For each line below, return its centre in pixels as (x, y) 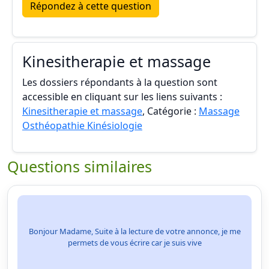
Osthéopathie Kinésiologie (82, 125)
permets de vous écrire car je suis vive (134, 243)
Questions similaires (80, 166)
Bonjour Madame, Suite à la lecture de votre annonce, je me (134, 231)
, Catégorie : (171, 111)
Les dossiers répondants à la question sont (120, 82)
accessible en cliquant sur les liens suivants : (122, 97)
